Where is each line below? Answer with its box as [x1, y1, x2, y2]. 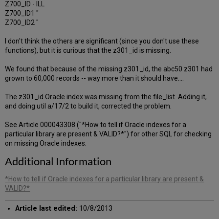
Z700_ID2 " [5, 19, 39, 27]
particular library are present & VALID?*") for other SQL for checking [5, 130, 212, 138]
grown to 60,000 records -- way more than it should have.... [5, 74, 184, 83]
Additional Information [5, 154, 112, 168]
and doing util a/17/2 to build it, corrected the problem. [5, 102, 172, 110]
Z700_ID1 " [5, 9, 39, 18]
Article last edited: [15, 204, 77, 213]
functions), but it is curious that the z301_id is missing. [5, 46, 172, 55]
